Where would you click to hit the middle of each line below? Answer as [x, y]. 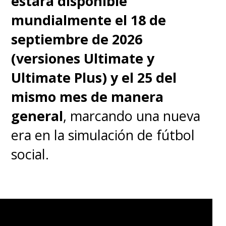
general [37, 116]
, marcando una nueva [132, 116]
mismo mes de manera [88, 97]
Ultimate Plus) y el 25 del [94, 78]
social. [30, 154]
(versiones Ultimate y [83, 59]
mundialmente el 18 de [89, 20]
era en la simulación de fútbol [103, 135]
